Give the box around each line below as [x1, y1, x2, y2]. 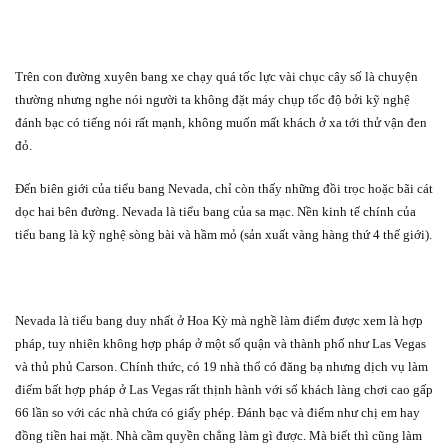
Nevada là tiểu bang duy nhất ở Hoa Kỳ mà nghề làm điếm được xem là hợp [15, 312, 423, 328]
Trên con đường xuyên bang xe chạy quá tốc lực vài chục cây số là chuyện [15, 68, 418, 84]
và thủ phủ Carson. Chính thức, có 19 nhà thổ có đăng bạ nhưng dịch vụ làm [15, 358, 428, 374]
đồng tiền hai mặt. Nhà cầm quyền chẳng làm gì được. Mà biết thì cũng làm [15, 427, 422, 443]
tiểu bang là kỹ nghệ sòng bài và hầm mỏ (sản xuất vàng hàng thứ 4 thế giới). [15, 226, 432, 242]
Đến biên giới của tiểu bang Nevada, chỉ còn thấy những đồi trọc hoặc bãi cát [15, 180, 433, 196]
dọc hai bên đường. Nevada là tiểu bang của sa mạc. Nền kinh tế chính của [15, 203, 416, 219]
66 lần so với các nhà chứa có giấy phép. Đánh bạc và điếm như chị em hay [15, 404, 420, 420]
